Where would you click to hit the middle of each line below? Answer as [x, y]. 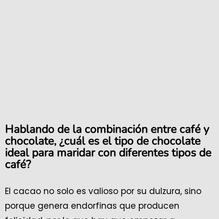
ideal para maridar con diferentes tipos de [108, 153]
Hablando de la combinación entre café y [107, 129]
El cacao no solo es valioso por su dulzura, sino [103, 191]
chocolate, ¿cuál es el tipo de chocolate [103, 141]
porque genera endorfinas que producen [92, 206]
